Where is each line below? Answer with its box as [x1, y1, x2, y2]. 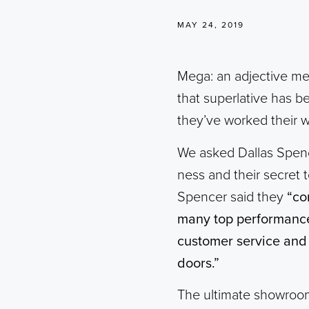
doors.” [177, 255, 219, 272]
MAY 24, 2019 [177, 20, 244, 30]
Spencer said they [177, 188, 287, 206]
